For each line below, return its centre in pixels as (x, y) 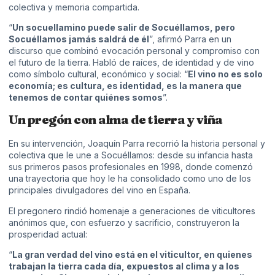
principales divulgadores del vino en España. (99, 190)
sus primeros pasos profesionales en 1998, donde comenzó (131, 167)
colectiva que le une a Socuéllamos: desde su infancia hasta (131, 155)
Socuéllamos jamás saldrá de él (79, 39)
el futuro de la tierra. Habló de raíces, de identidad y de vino (131, 63)
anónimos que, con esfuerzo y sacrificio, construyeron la (124, 222)
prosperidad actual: (48, 234)
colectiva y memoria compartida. (74, 7)
